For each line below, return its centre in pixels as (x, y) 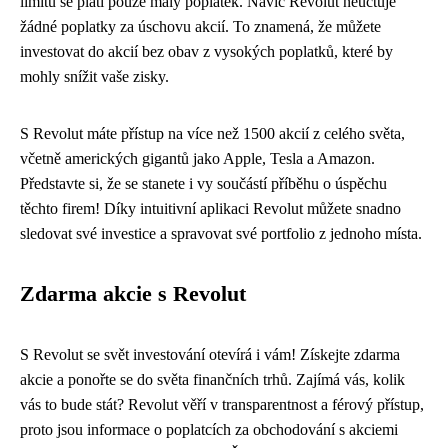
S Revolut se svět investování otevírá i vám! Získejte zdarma (210, 354)
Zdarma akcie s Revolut (133, 294)
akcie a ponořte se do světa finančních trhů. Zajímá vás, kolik (212, 379)
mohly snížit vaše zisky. (94, 76)
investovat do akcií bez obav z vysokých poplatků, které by (206, 51)
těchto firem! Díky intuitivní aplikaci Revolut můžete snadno (210, 208)
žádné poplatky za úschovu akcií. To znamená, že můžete (200, 26)
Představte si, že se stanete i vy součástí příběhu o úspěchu (203, 183)
